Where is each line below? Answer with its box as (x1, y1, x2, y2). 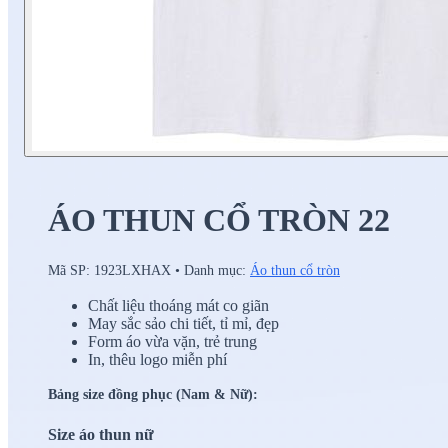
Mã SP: (48, 262, 94, 278)
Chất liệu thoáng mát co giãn (88, 296, 269, 314)
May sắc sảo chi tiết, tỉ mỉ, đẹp (88, 314, 279, 332)
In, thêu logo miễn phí (88, 350, 227, 368)
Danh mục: (184, 262, 250, 278)
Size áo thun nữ (48, 426, 154, 444)
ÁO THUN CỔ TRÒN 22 (48, 202, 390, 239)
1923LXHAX (94, 262, 171, 278)
